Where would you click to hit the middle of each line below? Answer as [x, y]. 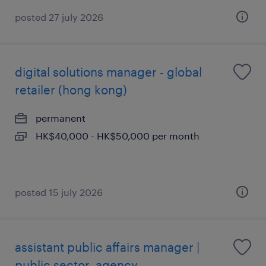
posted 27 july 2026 [59, 17]
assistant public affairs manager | [107, 247]
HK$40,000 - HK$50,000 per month [118, 136]
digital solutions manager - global [108, 72]
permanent [61, 118]
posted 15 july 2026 [59, 192]
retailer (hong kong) [71, 90]
